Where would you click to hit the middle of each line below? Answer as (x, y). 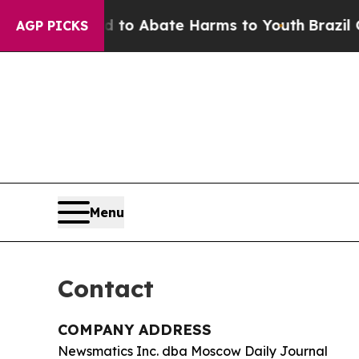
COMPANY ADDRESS (135, 330)
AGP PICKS (52, 26)
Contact (106, 288)
